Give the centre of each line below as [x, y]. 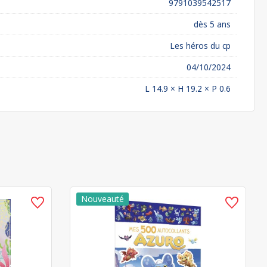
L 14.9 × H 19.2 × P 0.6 [188, 89]
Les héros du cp [200, 46]
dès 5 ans [212, 24]
